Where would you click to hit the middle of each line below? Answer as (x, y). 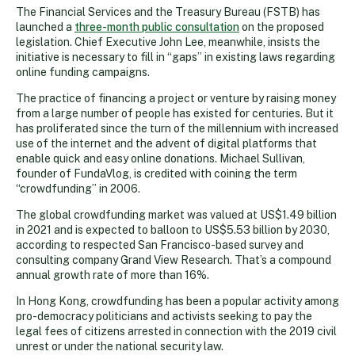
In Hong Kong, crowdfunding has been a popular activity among (177, 301)
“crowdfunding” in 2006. (78, 188)
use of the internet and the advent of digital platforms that (166, 143)
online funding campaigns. (83, 72)
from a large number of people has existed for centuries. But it (175, 113)
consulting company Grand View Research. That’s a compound (174, 260)
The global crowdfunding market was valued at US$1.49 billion (176, 214)
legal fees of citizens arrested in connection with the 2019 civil (176, 331)
